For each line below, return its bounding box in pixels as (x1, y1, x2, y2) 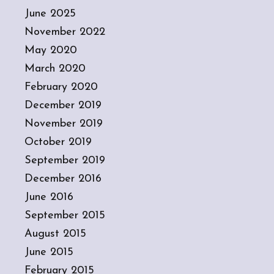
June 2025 (24, 7, 76, 20)
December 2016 (24, 172, 102, 185)
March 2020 (24, 62, 86, 75)
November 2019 (24, 117, 103, 130)
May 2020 (24, 44, 77, 56)
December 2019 (24, 99, 102, 111)
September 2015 (24, 209, 105, 221)
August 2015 (24, 228, 86, 240)
